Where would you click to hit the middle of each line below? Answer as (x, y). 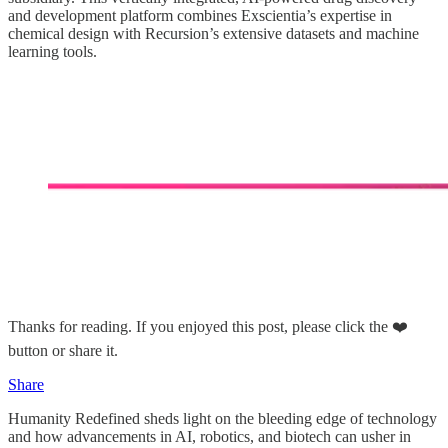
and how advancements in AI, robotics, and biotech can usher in (209, 436)
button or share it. (63, 350)
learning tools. (52, 51)
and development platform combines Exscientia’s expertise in (200, 15)
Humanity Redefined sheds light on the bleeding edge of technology (222, 418)
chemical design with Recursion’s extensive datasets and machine (213, 33)
